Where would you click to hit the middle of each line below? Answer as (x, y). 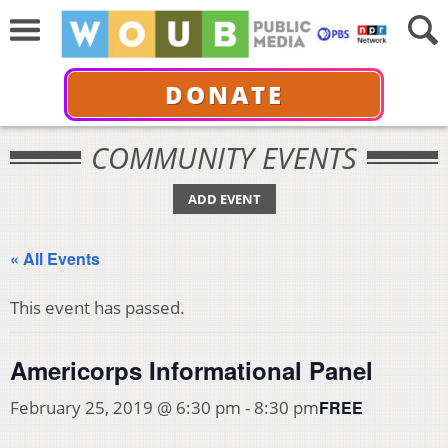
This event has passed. (97, 307)
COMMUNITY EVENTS (224, 157)
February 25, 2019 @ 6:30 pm (125, 407)
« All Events (55, 258)
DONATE (224, 94)
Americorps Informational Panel (191, 370)
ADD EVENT (224, 199)
